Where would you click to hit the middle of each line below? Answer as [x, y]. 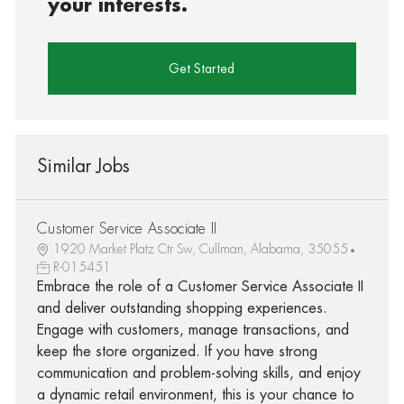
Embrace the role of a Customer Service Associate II [200, 286]
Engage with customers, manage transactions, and [193, 330]
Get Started [202, 68]
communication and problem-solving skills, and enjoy [198, 373]
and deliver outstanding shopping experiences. [182, 308]
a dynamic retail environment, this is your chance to [195, 395]
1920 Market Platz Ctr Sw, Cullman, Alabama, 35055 [200, 248]
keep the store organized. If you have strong [177, 351]
